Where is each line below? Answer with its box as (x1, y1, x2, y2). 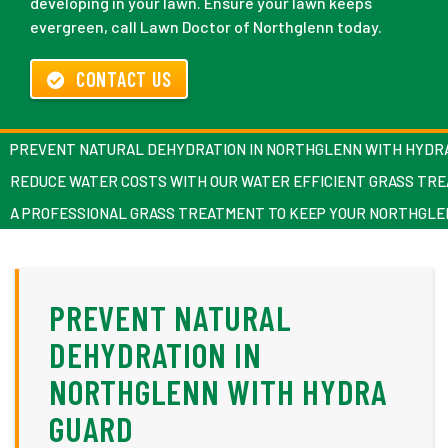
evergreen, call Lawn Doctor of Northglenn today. (30, 17, 382, 37)
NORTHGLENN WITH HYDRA (49, 371, 388, 413)
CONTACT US (75, 67, 172, 92)
